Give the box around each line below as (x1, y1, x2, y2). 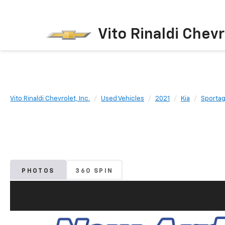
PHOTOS (22, 168, 55, 175)
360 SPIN (75, 168, 114, 175)
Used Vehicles (101, 95, 144, 102)
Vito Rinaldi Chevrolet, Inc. (10, 95, 90, 102)
